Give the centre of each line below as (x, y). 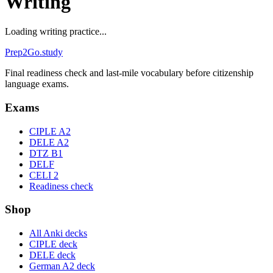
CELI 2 (44, 175)
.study (51, 52)
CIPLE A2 (50, 131)
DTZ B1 (46, 153)
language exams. (37, 84)
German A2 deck (62, 266)
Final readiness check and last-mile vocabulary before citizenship (129, 73)
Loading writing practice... (56, 32)
